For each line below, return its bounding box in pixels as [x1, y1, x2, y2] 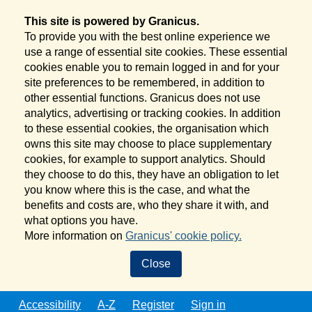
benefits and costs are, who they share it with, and [24, 199, 269, 211]
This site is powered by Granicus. [24, 15, 199, 27]
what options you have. [24, 214, 138, 226]
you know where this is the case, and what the [24, 184, 250, 196]
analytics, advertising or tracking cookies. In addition [24, 107, 281, 119]
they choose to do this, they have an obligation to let [24, 169, 279, 180]
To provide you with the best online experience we [24, 31, 270, 42]
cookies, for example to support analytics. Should [24, 153, 265, 165]
